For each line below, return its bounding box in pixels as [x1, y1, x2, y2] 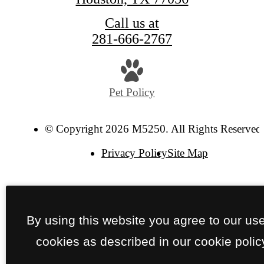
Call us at [105, 15, 159, 31]
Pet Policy [109, 85, 155, 98]
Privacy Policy [101, 146, 167, 159]
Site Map [167, 146, 208, 159]
